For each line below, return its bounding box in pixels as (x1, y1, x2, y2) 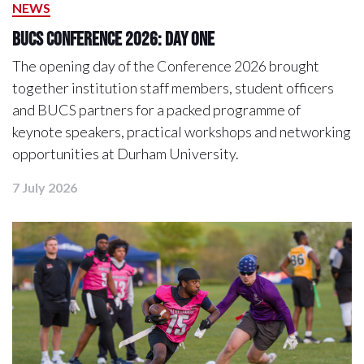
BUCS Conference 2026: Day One (12, 28, 214, 50)
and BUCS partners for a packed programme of (12, 101, 301, 119)
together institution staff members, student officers (12, 79, 334, 97)
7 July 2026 (12, 180, 77, 196)
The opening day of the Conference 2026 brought (12, 57, 319, 76)
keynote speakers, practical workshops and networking (12, 123, 351, 141)
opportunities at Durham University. (12, 145, 239, 163)
